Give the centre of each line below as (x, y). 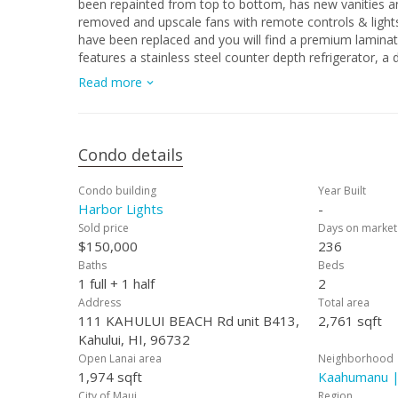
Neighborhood (356, 358)
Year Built (342, 191)
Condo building (117, 191)
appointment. (116, 93)
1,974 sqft (110, 377)
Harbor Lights (121, 209)
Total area (344, 302)
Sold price (103, 228)
